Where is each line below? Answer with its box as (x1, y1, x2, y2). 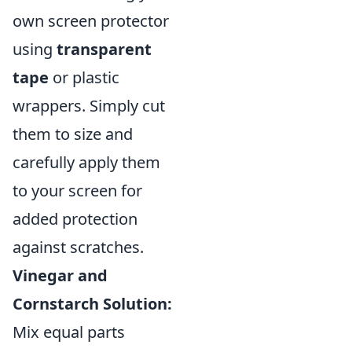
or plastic (49, 66, 119, 88)
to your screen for (13, 179, 142, 201)
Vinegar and (13, 264, 108, 286)
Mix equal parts (13, 321, 125, 343)
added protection (13, 207, 137, 229)
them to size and (13, 123, 133, 145)
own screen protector (13, 9, 169, 31)
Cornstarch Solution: (13, 292, 172, 314)
